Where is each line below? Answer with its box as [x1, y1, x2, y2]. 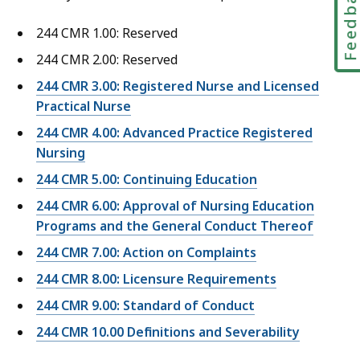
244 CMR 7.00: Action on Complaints [36, 243, 256, 262]
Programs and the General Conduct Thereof [36, 217, 313, 235]
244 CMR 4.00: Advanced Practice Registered [36, 124, 313, 142]
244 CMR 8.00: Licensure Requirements [36, 270, 276, 288]
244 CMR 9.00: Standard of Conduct [36, 297, 255, 315]
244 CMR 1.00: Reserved [36, 24, 178, 43]
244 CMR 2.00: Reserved [36, 51, 178, 69]
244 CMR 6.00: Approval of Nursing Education [36, 197, 314, 215]
